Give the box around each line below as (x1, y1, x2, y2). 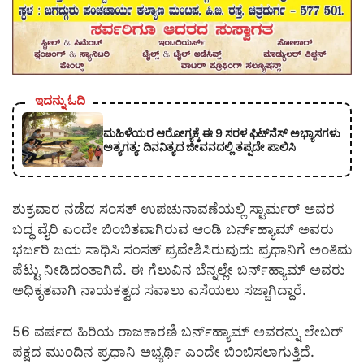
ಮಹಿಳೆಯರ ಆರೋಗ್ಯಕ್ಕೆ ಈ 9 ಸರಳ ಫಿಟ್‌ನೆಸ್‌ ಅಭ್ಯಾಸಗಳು (103, 125, 340, 140)
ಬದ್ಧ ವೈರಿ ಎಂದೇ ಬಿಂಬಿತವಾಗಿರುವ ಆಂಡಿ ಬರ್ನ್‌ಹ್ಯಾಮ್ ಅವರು (12, 221, 334, 238)
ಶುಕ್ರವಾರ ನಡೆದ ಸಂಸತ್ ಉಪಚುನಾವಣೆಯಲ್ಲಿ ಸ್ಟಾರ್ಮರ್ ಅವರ (12, 201, 335, 218)
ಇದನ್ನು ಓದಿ (35, 92, 85, 108)
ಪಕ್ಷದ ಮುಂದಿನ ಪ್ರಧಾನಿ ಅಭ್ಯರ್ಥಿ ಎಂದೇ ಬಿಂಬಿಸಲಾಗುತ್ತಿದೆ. (12, 343, 314, 360)
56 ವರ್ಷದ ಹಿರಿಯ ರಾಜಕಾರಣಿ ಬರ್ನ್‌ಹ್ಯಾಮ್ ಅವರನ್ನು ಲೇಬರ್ (12, 323, 343, 340)
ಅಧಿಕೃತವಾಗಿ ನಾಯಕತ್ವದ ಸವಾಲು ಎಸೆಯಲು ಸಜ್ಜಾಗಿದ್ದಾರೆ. (12, 282, 306, 299)
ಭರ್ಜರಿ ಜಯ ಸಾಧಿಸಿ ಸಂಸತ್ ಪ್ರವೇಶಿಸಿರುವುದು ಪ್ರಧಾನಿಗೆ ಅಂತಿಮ (12, 241, 352, 258)
